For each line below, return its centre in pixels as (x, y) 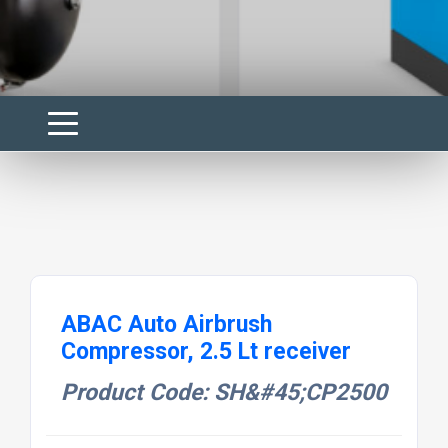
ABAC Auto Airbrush (166, 325)
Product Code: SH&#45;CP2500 (223, 393)
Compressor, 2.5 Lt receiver (205, 352)
